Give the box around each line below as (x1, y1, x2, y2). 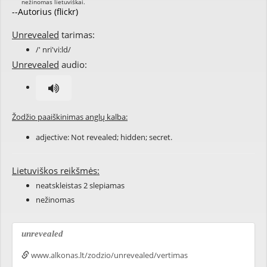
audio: (59, 58, 87, 70)
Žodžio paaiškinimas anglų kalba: (12, 111, 128, 122)
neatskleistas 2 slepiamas (36, 180, 125, 191)
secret (149, 132, 170, 142)
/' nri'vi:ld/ (36, 44, 71, 55)
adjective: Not (36, 132, 86, 142)
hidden (120, 132, 145, 142)
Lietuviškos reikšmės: (12, 164, 100, 176)
